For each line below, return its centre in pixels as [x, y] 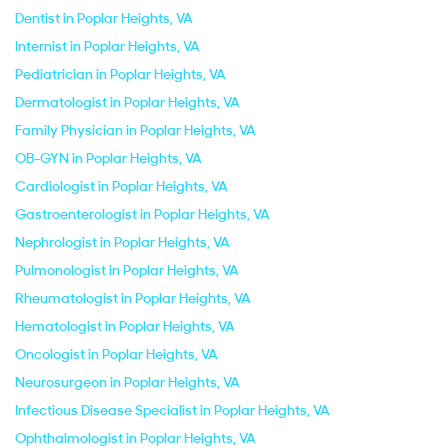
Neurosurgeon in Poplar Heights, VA [127, 382]
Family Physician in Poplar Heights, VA [135, 130]
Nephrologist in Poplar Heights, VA [122, 242]
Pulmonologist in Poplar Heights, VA [127, 270]
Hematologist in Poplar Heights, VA [125, 326]
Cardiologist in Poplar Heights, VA [121, 186]
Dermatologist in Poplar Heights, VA [127, 102]
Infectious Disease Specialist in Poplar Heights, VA [172, 410]
